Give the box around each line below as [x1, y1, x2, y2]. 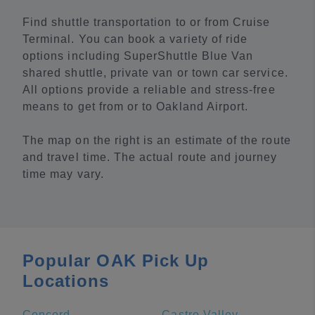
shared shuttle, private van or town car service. [22, 67, 288, 79]
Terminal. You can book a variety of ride [22, 33, 248, 45]
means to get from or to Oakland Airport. [22, 101, 249, 112]
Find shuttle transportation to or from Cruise [22, 16, 271, 28]
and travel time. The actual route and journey [22, 151, 278, 163]
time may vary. [22, 168, 104, 180]
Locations [22, 271, 110, 290]
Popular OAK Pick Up [22, 251, 210, 270]
